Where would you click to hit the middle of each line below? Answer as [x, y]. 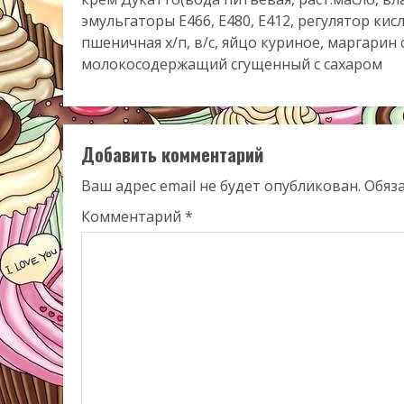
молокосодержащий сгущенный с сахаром [232, 64]
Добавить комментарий [172, 154]
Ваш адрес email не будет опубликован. [221, 186]
